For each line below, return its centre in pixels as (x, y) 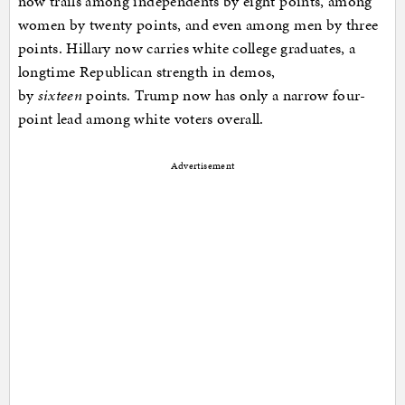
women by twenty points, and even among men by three (198, 25)
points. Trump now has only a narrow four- (226, 95)
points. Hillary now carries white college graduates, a (187, 48)
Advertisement (202, 166)
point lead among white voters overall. (141, 119)
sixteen (62, 95)
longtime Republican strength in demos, (146, 72)
